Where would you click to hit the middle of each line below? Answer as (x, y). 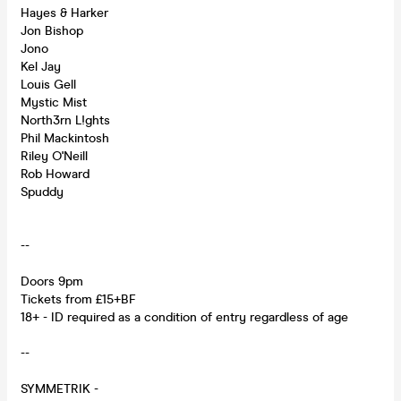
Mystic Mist (54, 102)
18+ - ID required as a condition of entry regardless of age (184, 317)
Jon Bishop (52, 30)
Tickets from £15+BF (78, 299)
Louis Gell (48, 84)
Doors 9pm (52, 281)
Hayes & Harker (64, 13)
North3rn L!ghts (65, 120)
